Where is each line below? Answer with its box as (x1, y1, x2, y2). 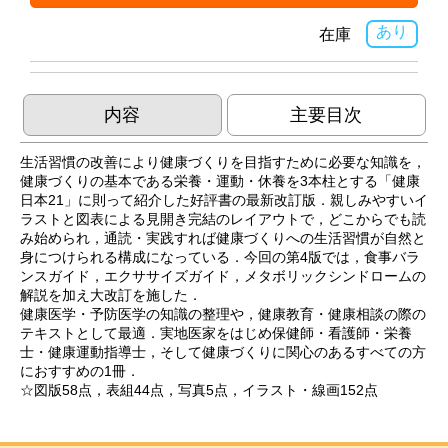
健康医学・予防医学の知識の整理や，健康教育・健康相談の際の (20, 305, 426, 322)
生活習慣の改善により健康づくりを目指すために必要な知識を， (20, 153, 426, 170)
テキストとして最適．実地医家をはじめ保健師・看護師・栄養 (20, 324, 412, 341)
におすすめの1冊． (20, 362, 140, 379)
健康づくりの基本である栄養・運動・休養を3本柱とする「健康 (20, 172, 420, 189)
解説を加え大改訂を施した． (20, 286, 202, 303)
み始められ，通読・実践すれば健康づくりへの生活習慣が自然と (20, 229, 426, 246)
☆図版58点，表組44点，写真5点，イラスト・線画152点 (20, 381, 378, 398)
